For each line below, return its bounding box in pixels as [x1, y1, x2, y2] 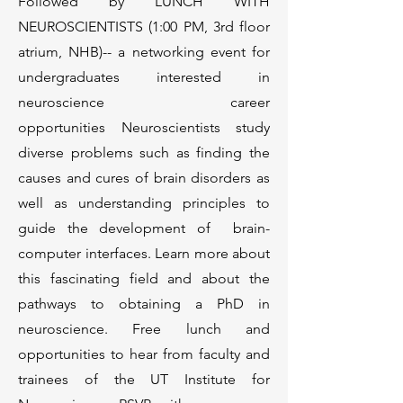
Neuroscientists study [121, 119, 270, 136]
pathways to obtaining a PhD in [18, 295, 270, 312]
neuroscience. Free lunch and [18, 320, 270, 337]
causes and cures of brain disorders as [18, 169, 270, 186]
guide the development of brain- [18, 219, 270, 237]
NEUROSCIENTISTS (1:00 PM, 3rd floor [18, 18, 270, 35]
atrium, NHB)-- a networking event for [18, 43, 270, 60]
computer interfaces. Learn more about [18, 245, 270, 262]
